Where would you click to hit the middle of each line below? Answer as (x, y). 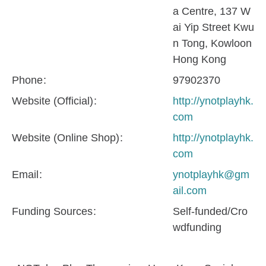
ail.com (190, 191)
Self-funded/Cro (210, 212)
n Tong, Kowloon (212, 44)
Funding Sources (54, 212)
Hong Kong (199, 60)
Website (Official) (54, 101)
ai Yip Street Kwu (213, 28)
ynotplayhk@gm (211, 175)
